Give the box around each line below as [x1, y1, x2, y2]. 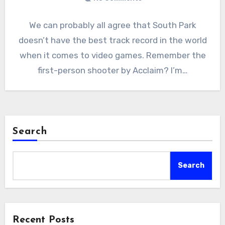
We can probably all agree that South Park [29, 20, 196, 31]
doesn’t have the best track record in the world [18, 35, 207, 46]
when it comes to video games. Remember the [19, 50, 206, 61]
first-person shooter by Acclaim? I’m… [37, 65, 188, 76]
